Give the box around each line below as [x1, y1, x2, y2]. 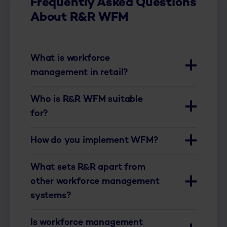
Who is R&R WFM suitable [30, 94, 143, 104]
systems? [30, 191, 71, 201]
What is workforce [30, 53, 110, 63]
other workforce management [30, 176, 160, 186]
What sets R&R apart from [30, 162, 145, 172]
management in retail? [30, 67, 128, 78]
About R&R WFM [30, 11, 129, 24]
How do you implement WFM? [30, 135, 158, 145]
